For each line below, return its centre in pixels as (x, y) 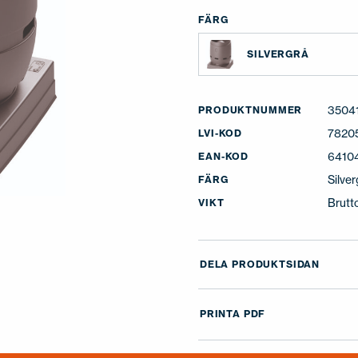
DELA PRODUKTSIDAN (260, 264)
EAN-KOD (224, 156)
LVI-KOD (221, 133)
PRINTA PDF (233, 314)
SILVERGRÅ (278, 54)
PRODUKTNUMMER (251, 110)
